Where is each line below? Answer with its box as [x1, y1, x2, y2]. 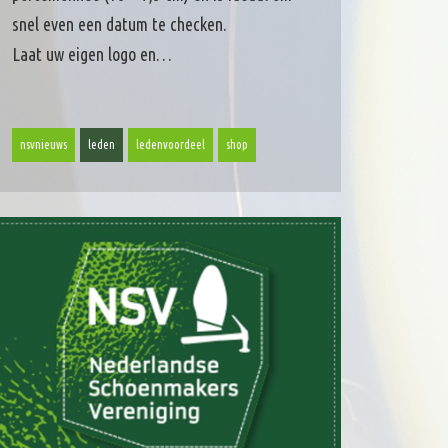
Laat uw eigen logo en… [11, 43, 172, 64]
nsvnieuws [19, 137, 67, 151]
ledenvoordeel [135, 137, 205, 151]
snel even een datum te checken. [11, 13, 227, 34]
